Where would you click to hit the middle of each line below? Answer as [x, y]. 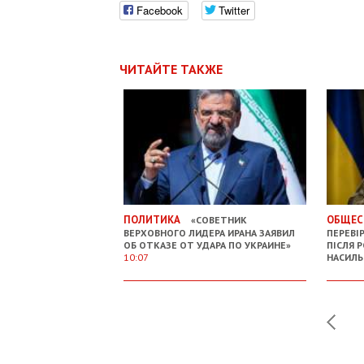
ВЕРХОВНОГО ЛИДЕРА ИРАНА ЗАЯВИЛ [209, 232]
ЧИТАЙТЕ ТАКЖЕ [171, 69]
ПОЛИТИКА [152, 219]
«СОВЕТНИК [218, 219]
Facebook [160, 10]
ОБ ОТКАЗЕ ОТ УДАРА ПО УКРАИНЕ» [207, 245]
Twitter [234, 10]
